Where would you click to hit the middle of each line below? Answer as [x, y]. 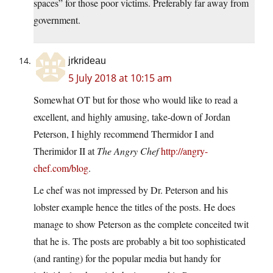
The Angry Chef [128, 151]
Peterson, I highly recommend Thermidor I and [124, 134]
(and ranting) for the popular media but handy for [127, 258]
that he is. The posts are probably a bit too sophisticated [140, 241]
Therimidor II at [65, 151]
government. [57, 20]
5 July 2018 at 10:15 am [120, 78]
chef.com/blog [61, 168]
